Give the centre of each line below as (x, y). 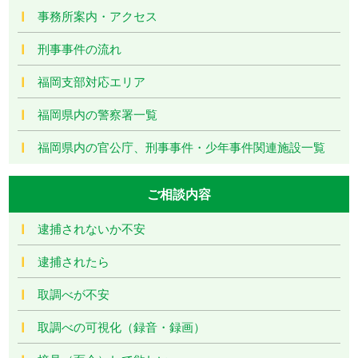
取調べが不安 (74, 293)
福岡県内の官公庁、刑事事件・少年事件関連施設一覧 (182, 146)
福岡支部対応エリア (92, 81)
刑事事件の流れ (80, 48)
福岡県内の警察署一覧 (98, 113)
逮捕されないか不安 (92, 228)
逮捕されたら (74, 261)
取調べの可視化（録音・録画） (122, 326)
